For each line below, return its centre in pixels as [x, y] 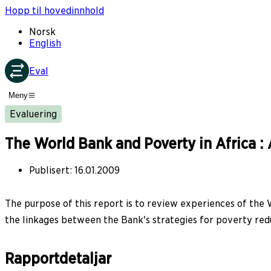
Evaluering [33, 114]
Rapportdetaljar [58, 258]
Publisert [49, 170]
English [45, 43]
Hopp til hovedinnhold [54, 11]
